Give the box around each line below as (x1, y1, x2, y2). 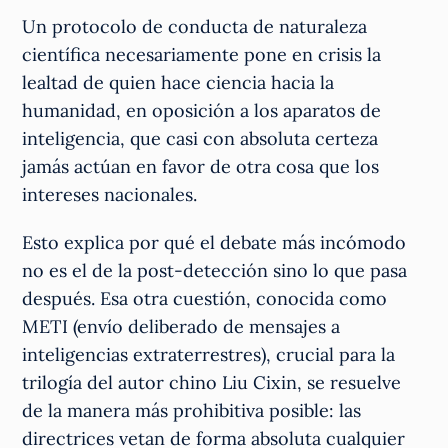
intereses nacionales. (22, 182, 198, 206)
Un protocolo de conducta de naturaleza (22, 14, 368, 38)
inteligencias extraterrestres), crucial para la (22, 342, 396, 366)
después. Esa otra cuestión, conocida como (22, 286, 388, 310)
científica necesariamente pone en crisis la (22, 42, 382, 66)
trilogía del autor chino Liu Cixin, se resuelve (22, 370, 402, 394)
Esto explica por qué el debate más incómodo (22, 230, 407, 254)
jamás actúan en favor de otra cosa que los (22, 154, 380, 178)
